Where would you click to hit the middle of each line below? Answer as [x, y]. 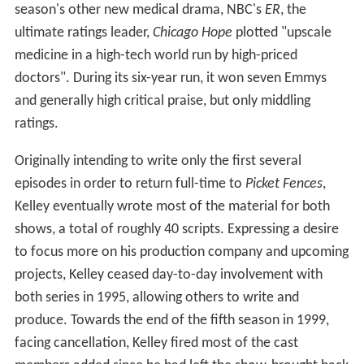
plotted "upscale [282, 33]
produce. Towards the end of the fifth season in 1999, [171, 321]
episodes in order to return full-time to [130, 184]
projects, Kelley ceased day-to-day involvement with [168, 275]
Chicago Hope [192, 33]
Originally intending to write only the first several [158, 162]
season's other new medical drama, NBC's [139, 11]
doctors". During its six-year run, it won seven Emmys [170, 79]
